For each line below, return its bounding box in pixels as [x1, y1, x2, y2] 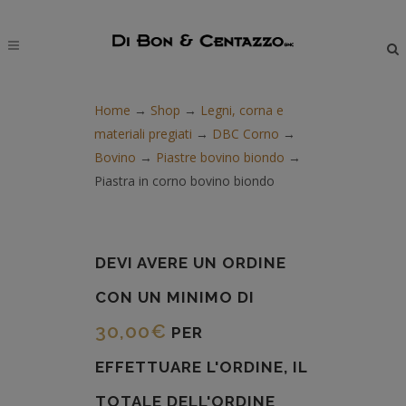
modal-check [202, 2, 277, 19]
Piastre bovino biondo [156, 148, 285, 166]
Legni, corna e [200, 101, 284, 119]
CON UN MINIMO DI [95, 287, 255, 306]
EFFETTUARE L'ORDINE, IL [95, 357, 307, 376]
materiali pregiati [94, 124, 192, 142]
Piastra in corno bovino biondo [94, 171, 275, 189]
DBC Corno [212, 124, 279, 142]
